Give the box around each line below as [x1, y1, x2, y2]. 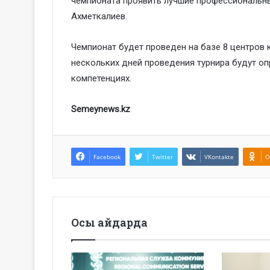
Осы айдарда [71, 215, 148, 230]
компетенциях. [71, 72, 131, 84]
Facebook [93, 152, 121, 161]
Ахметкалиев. [71, 10, 127, 22]
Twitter [152, 152, 173, 161]
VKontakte [204, 152, 234, 161]
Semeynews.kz [71, 103, 130, 115]
